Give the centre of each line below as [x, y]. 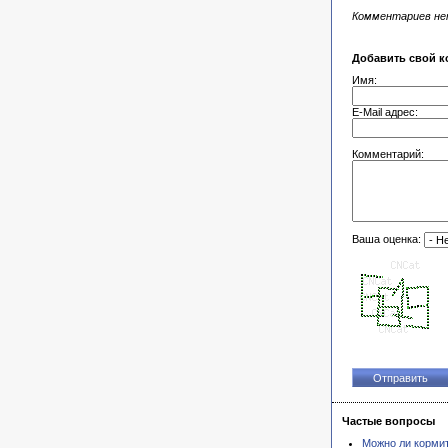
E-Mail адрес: [385, 112]
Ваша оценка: [388, 238]
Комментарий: [388, 154]
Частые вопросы [388, 421]
